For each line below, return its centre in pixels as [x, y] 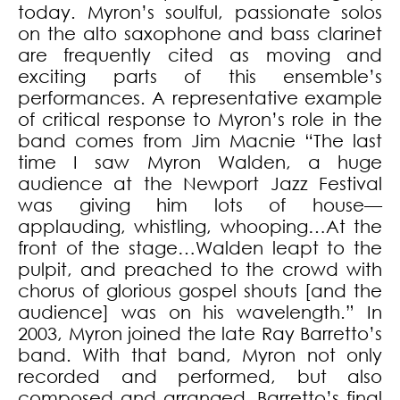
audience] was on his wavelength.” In [200, 312]
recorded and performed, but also [200, 377]
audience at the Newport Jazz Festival [200, 184]
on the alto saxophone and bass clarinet [200, 34]
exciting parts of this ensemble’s [200, 77]
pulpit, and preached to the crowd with [200, 270]
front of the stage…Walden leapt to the [200, 248]
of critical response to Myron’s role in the [200, 120]
